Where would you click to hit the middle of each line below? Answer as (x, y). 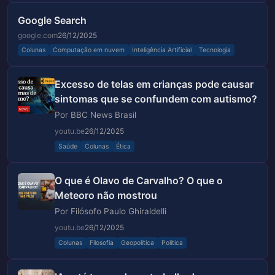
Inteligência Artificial (162, 50)
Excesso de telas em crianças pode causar (154, 84)
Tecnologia (215, 50)
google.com (38, 35)
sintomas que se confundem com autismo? (156, 99)
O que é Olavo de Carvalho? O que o (139, 180)
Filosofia (102, 242)
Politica (172, 242)
